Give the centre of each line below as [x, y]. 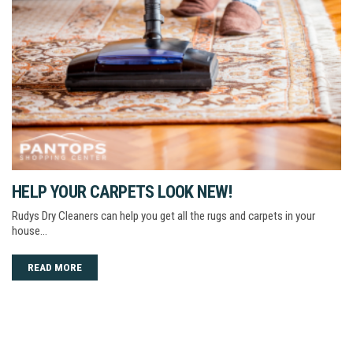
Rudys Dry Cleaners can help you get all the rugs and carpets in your [163, 216]
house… [30, 230]
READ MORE [55, 267]
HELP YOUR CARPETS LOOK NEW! [122, 191]
